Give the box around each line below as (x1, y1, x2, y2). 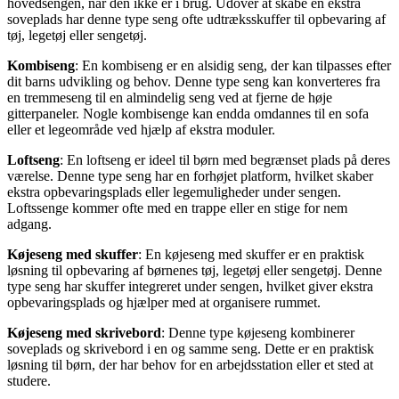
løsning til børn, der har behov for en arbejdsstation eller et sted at (7, 356, 373, 372)
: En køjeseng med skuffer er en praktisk (138, 246, 364, 262)
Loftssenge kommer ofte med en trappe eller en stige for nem (7, 199, 347, 216)
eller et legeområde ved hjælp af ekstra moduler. (7, 121, 275, 137)
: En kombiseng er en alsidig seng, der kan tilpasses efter (75, 57, 391, 73)
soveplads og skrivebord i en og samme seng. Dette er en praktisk (7, 340, 374, 356)
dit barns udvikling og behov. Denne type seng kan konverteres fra (7, 73, 380, 89)
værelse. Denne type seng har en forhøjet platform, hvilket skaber (7, 167, 373, 183)
